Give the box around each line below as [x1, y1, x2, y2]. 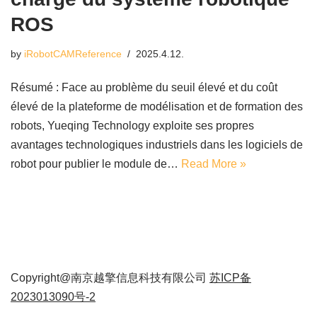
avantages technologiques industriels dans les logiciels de [11, 139, 303, 151]
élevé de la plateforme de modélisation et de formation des [11, 100, 303, 113]
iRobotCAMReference [24, 48, 122, 60]
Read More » [181, 158, 246, 171]
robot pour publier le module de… [11, 158, 181, 171]
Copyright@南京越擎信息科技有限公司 [11, 272, 209, 284]
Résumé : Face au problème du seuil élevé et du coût [11, 81, 277, 94]
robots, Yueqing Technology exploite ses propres [11, 120, 254, 132]
